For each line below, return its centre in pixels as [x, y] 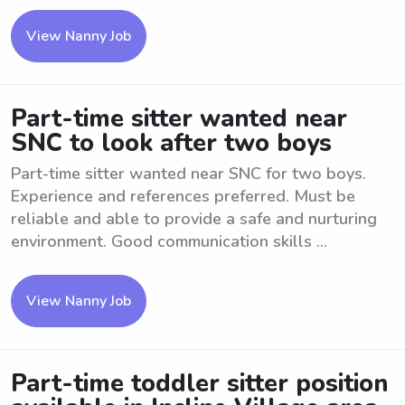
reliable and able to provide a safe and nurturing [194, 219]
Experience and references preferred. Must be [183, 196]
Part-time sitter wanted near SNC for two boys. [188, 174]
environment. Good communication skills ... [169, 241]
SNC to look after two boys [171, 143]
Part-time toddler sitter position [199, 384]
